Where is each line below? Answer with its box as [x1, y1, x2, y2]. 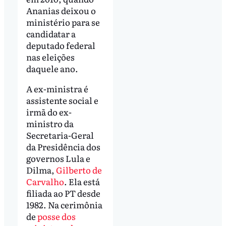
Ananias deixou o [26, 4, 96, 17]
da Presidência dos [26, 140, 100, 153]
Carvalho [26, 175, 64, 188]
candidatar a [26, 27, 76, 40]
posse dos [37, 210, 76, 223]
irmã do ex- [26, 105, 72, 119]
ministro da [26, 117, 74, 130]
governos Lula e [26, 152, 90, 165]
